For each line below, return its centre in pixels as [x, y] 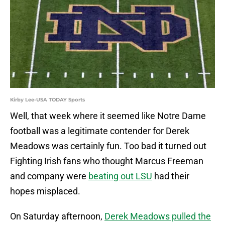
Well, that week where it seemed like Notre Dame [108, 116]
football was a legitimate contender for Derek [100, 131]
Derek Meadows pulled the [158, 216]
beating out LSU [120, 176]
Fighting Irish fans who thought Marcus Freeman [107, 161]
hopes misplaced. [45, 191]
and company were [49, 176]
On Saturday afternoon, [57, 216]
